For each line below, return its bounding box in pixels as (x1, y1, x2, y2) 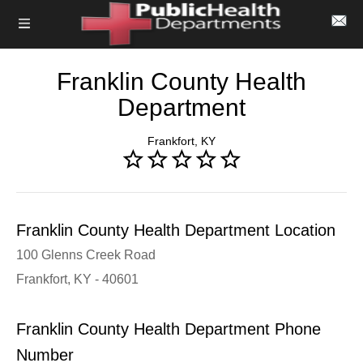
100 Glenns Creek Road (16, 248, 156, 262)
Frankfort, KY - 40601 (16, 272, 139, 286)
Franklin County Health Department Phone (16, 320, 321, 338)
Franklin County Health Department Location (16, 221, 335, 239)
